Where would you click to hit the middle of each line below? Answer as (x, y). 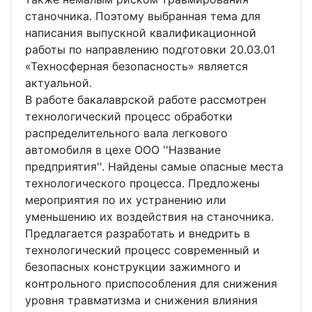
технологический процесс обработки (129, 117)
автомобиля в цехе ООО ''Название (123, 150)
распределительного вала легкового (126, 133)
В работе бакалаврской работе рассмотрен (146, 100)
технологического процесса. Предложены (142, 184)
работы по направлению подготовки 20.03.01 (150, 50)
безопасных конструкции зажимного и (133, 267)
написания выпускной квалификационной (141, 33)
